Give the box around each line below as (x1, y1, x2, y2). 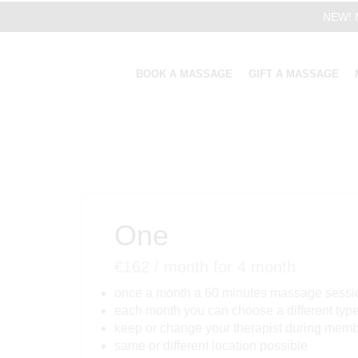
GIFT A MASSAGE (248, 67, 339, 80)
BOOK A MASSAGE (135, 67, 233, 80)
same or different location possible (114, 338, 308, 352)
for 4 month (209, 258, 296, 276)
